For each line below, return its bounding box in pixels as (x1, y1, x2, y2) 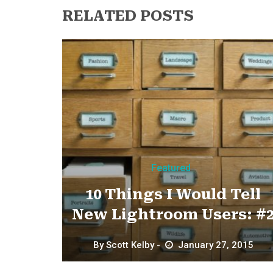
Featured (151, 161, 191, 174)
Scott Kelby (105, 239, 154, 250)
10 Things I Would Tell (85, 185, 261, 203)
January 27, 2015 (177, 239, 253, 250)
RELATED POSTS (62, 7, 194, 24)
